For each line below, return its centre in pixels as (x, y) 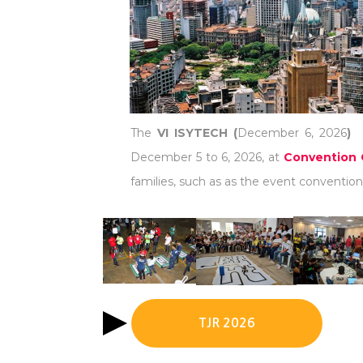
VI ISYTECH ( (198, 133)
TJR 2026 (227, 323)
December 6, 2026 (293, 133)
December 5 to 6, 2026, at (207, 157)
